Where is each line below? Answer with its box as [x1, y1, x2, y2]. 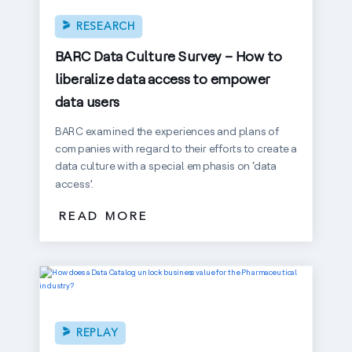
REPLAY [75, 327, 119, 339]
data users [54, 93, 120, 111]
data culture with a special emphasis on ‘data [54, 159, 277, 173]
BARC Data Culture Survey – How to [54, 46, 282, 65]
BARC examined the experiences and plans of [54, 123, 279, 138]
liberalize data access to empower [54, 69, 271, 88]
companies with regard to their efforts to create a [54, 141, 298, 156]
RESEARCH [75, 20, 135, 32]
